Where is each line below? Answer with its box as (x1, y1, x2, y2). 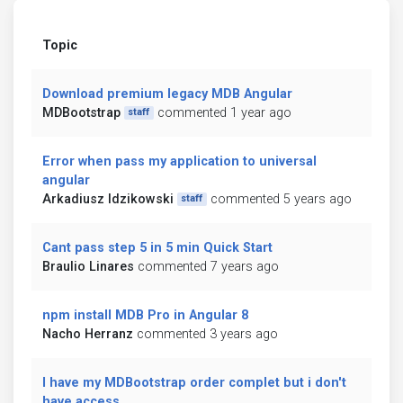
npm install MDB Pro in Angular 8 (42, 307, 248, 323)
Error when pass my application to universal (42, 153, 317, 169)
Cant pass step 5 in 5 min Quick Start (42, 239, 273, 255)
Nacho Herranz (42, 326, 133, 342)
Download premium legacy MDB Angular (42, 85, 292, 102)
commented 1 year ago (157, 104, 291, 121)
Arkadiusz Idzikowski (42, 191, 174, 207)
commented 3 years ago (137, 326, 278, 342)
